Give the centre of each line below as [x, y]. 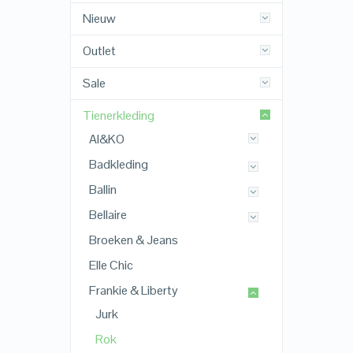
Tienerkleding [118, 116]
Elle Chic [111, 266]
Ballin [102, 190]
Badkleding [118, 165]
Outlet [99, 51]
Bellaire [108, 215]
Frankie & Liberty [133, 291]
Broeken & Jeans [133, 240]
